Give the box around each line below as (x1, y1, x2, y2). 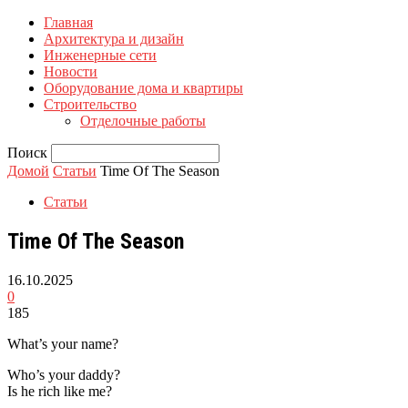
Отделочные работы (80, 113, 206, 128)
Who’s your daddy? (7, 366, 120, 382)
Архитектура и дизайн (44, 31, 184, 46)
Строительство (44, 97, 137, 112)
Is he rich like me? (7, 382, 112, 399)
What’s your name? (7, 335, 118, 352)
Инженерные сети (44, 47, 157, 63)
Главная (44, 15, 93, 30)
